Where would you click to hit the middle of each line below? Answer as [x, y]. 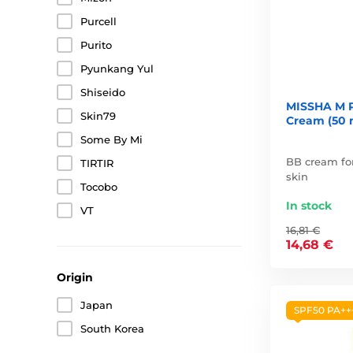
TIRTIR [97, 163]
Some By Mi [111, 139]
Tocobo [99, 187]
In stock [309, 206]
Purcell [98, 21]
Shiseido [103, 92]
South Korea [112, 329]
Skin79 [98, 116]
